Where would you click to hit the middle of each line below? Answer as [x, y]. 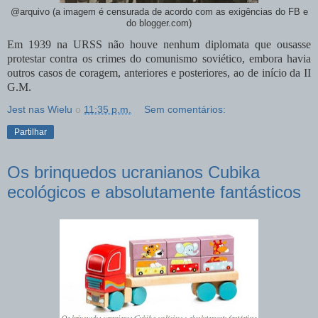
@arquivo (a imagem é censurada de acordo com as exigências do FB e [159, 12]
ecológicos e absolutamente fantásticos [154, 192]
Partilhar [31, 132]
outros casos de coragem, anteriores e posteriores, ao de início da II [159, 72]
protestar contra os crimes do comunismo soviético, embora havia [159, 58]
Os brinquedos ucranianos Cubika [133, 172]
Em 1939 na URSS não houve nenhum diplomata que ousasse [159, 44]
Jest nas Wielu [40, 109]
